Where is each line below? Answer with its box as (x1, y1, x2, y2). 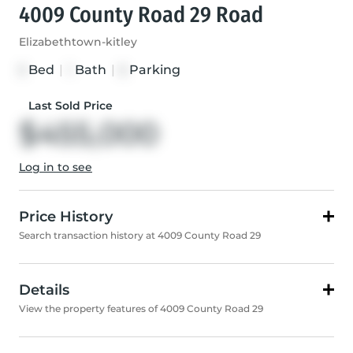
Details (19, 281, 69, 299)
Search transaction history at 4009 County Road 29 (19, 229, 261, 242)
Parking (126, 62, 180, 78)
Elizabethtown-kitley (19, 35, 137, 50)
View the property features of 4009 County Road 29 (19, 303, 263, 315)
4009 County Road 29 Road (19, 2, 263, 28)
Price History (19, 208, 113, 226)
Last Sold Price (28, 98, 113, 113)
